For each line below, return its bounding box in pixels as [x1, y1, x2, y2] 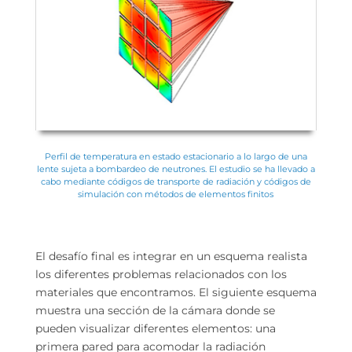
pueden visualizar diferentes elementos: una [35, 321, 276, 336]
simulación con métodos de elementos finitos [78, 189, 274, 200]
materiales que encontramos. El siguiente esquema [35, 285, 317, 300]
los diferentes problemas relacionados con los [35, 267, 287, 282]
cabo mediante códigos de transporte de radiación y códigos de [40, 176, 311, 188]
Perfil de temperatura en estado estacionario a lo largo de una [44, 151, 307, 163]
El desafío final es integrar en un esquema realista [35, 249, 307, 264]
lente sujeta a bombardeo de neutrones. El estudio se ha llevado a [36, 163, 315, 175]
